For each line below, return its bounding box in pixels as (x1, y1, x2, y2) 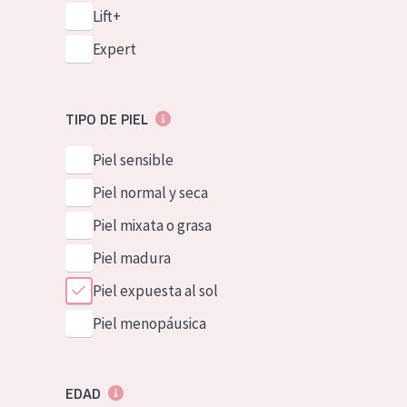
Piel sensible (92, 150, 174, 170)
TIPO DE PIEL (65, 112, 148, 128)
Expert (92, 39, 136, 59)
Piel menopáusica (92, 313, 206, 333)
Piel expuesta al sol (92, 281, 218, 301)
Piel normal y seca (92, 183, 208, 203)
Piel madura (92, 248, 171, 268)
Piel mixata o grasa (92, 215, 212, 235)
